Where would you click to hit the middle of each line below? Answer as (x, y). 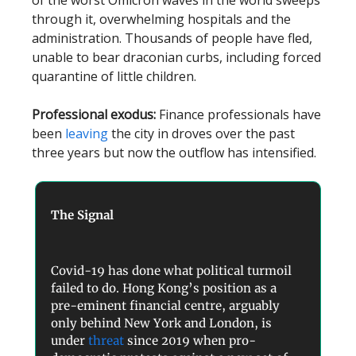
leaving (87, 134)
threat (106, 341)
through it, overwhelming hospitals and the (161, 19)
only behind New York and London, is (161, 323)
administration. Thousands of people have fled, (172, 39)
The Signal (82, 215)
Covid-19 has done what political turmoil (171, 271)
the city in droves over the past (201, 134)
